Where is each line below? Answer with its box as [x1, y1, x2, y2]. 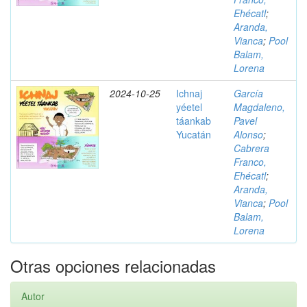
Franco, [234, 155, 267, 169]
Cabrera [234, 141, 269, 155]
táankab [176, 114, 211, 127]
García [234, 86, 263, 100]
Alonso [234, 127, 263, 141]
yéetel [176, 100, 202, 114]
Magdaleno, [234, 100, 285, 114]
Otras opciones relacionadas [10, 254, 216, 278]
